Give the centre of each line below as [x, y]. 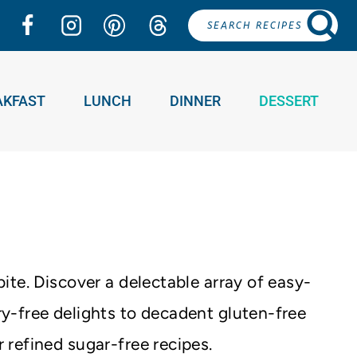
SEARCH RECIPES [254, 25]
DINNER [196, 101]
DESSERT [289, 101]
